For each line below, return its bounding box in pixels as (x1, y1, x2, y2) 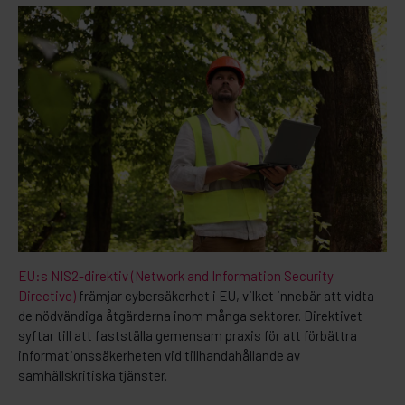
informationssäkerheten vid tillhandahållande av (18, 346, 300, 363)
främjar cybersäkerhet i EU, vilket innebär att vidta (79, 287, 374, 304)
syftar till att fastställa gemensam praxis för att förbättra (18, 326, 357, 344)
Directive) (18, 287, 79, 304)
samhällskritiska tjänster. (18, 366, 167, 383)
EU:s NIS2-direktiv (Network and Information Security (18, 267, 334, 284)
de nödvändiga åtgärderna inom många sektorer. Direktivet (18, 306, 363, 324)
